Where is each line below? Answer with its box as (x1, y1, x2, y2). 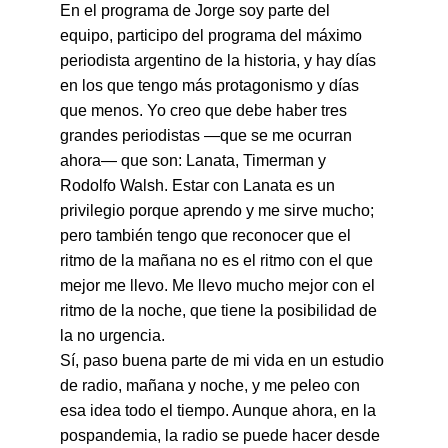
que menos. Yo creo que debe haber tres (60, 102, 351, 119)
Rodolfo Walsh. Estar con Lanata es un (60, 177, 339, 194)
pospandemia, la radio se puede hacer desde (60, 427, 384, 444)
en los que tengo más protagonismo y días (60, 77, 363, 94)
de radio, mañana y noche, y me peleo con (60, 377, 364, 394)
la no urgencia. (60, 327, 165, 344)
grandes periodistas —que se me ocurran (60, 127, 356, 144)
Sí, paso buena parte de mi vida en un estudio (60, 352, 388, 369)
